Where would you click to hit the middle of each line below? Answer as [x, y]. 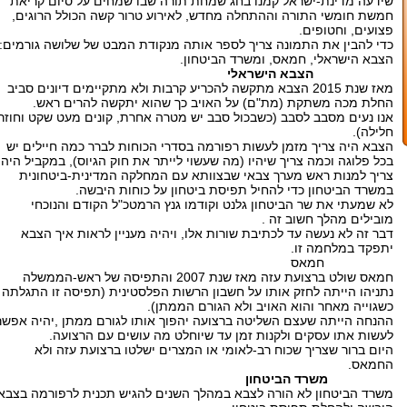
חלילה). [373, 132]
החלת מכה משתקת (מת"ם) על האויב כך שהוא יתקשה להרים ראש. [213, 103]
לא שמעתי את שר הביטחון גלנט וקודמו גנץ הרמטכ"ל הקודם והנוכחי [212, 204]
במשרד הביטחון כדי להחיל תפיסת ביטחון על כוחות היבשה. [234, 190]
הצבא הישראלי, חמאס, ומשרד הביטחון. [287, 59]
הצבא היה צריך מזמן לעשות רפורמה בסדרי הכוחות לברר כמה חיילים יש [200, 146]
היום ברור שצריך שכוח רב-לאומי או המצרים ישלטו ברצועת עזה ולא [214, 350]
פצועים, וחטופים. [346, 30]
